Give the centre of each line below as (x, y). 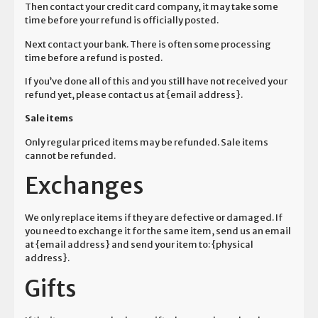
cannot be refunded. (70, 155)
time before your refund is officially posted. (122, 21)
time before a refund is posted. (94, 57)
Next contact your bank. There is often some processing (148, 44)
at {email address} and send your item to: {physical (139, 245)
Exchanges (84, 186)
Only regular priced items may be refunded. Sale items (147, 142)
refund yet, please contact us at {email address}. (134, 95)
